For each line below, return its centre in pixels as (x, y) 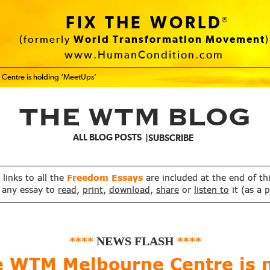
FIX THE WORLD (144, 24)
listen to (212, 190)
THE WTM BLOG (135, 121)
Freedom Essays (106, 178)
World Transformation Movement (169, 40)
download (130, 190)
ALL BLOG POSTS (107, 138)
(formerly (46, 40)
